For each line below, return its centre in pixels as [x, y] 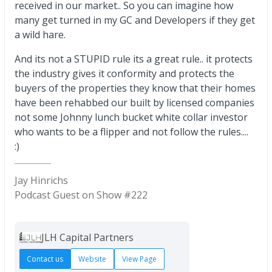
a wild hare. [40, 35]
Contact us [45, 259]
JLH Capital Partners [87, 238]
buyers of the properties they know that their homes [135, 88]
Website [92, 259]
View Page [139, 259]
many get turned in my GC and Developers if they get [135, 20]
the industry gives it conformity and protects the [124, 74]
